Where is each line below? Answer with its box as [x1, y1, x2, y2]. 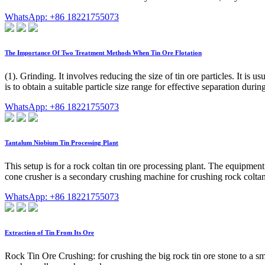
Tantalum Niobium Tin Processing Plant [5, 139, 118, 147]
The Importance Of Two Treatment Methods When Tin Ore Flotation [5, 49, 202, 57]
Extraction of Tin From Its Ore [5, 229, 94, 236]
